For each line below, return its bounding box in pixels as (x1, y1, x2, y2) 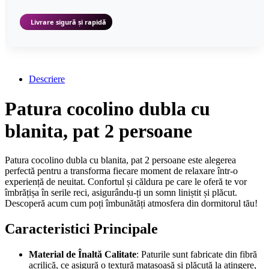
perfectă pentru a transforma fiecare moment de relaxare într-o (5, 166, 238, 177)
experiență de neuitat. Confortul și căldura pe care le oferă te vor (5, 177, 247, 187)
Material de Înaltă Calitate (29, 249, 136, 260)
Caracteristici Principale (5, 221, 158, 237)
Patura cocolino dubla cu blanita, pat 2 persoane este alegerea (5, 155, 236, 166)
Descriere (29, 74, 65, 85)
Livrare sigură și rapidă (31, 17, 106, 27)
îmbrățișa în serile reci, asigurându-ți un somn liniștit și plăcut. (5, 187, 237, 198)
